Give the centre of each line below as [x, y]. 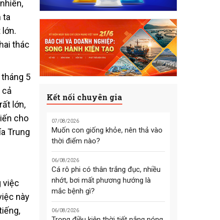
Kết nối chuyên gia [84, 97]
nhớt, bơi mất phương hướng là [101, 180]
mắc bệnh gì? [73, 191]
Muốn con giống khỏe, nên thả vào [107, 130]
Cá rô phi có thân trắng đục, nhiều [106, 170]
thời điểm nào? [76, 141]
